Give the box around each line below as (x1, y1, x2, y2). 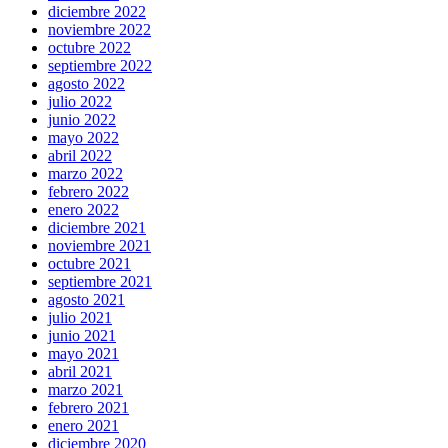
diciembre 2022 (48, 3, 146, 21)
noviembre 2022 (48, 21, 151, 39)
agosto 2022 (48, 75, 125, 93)
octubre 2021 (48, 255, 131, 273)
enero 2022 (48, 201, 119, 219)
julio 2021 (48, 309, 112, 327)
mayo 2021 (48, 345, 119, 363)
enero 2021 (48, 417, 119, 435)
